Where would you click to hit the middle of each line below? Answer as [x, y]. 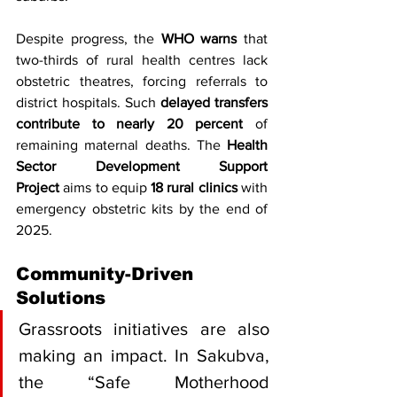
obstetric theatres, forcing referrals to [142, 81]
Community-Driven [105, 274]
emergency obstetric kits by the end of [142, 209]
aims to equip [105, 187]
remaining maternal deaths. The [121, 145]
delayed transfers [214, 102]
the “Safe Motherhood [144, 382]
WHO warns [199, 39]
